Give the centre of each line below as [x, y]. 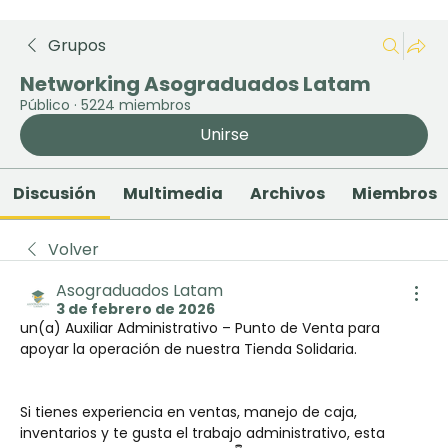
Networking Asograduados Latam [195, 84]
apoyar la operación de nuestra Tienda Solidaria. [188, 349]
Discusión [55, 193]
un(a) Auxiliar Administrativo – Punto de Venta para [200, 328]
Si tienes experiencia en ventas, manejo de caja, [188, 412]
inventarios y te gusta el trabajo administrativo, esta [202, 433]
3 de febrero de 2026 [135, 309]
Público [45, 105]
